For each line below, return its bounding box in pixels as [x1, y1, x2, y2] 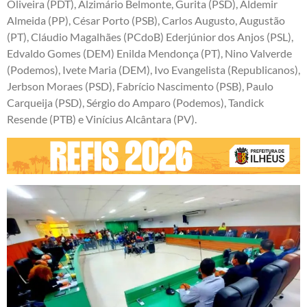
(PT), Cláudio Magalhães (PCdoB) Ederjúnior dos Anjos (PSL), [7, 30, 293, 44]
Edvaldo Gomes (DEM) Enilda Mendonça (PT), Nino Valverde [7, 47, 292, 60]
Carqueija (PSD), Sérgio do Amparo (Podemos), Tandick [7, 96, 264, 110]
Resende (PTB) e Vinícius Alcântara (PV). [7, 112, 197, 126]
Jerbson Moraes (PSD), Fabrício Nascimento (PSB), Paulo [7, 79, 273, 93]
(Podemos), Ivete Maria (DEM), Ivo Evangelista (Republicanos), [7, 63, 300, 77]
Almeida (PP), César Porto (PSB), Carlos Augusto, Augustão [7, 14, 285, 27]
